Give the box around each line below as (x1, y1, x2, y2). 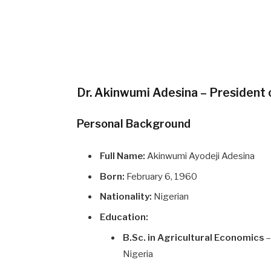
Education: (100, 211, 149, 223)
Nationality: (100, 191, 152, 203)
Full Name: (100, 151, 146, 162)
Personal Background (77, 117, 191, 130)
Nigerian (152, 191, 189, 203)
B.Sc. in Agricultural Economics (123, 232, 265, 244)
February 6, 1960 (125, 171, 198, 182)
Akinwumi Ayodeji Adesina (145, 151, 255, 162)
